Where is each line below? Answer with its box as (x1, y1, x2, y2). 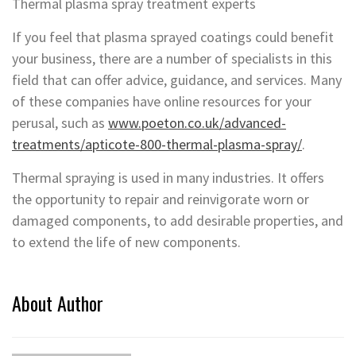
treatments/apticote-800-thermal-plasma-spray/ (12, 135, 302, 153)
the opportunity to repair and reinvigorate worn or (12, 190, 309, 208)
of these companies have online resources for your (12, 92, 311, 110)
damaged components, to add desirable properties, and (12, 211, 343, 230)
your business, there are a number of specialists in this (12, 49, 332, 68)
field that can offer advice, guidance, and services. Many (12, 71, 342, 89)
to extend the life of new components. (12, 233, 241, 251)
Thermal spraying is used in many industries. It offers (12, 168, 324, 187)
